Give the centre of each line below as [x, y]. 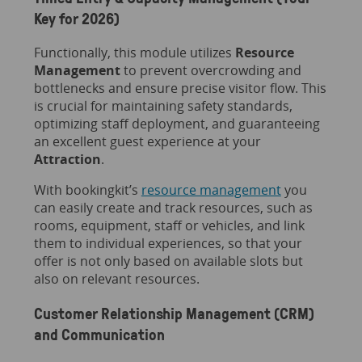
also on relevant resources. [116, 279]
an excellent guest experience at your [147, 142]
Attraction [67, 160]
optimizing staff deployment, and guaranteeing [177, 124]
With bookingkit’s [87, 190]
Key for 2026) [76, 18]
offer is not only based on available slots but [168, 261]
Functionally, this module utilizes [134, 53]
